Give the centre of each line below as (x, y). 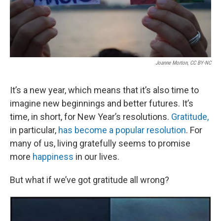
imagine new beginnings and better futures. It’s (102, 104)
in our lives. (96, 157)
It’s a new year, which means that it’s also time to (104, 90)
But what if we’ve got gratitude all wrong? (90, 180)
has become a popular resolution (122, 130)
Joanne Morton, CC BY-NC (183, 63)
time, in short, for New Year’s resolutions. (91, 117)
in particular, (34, 130)
